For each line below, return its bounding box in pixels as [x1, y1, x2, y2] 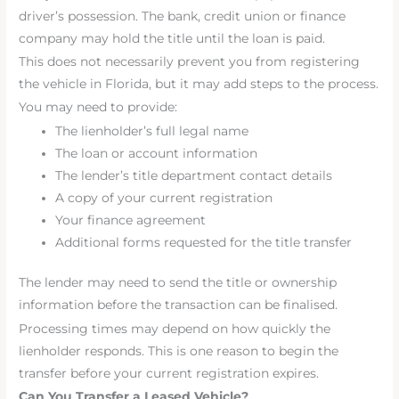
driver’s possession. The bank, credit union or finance [19, 8, 346, 23]
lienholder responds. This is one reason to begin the [19, 343, 339, 358]
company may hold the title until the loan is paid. [19, 30, 326, 45]
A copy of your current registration [55, 190, 273, 205]
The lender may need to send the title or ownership [19, 275, 338, 290]
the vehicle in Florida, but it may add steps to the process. [19, 76, 379, 91]
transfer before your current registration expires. [19, 365, 320, 380]
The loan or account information [55, 145, 258, 160]
